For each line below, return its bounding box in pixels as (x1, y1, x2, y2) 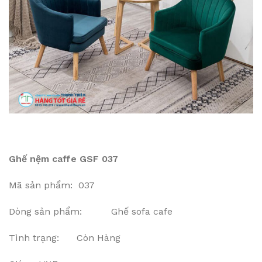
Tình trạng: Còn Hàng (9, 232, 120, 243)
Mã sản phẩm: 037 (9, 180, 95, 191)
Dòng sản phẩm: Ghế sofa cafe (9, 206, 173, 217)
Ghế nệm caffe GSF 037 (9, 153, 118, 164)
